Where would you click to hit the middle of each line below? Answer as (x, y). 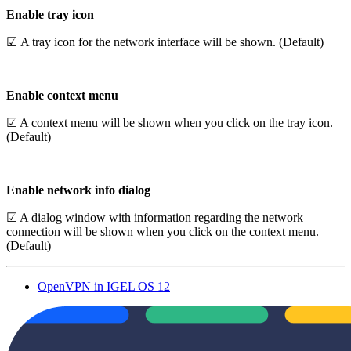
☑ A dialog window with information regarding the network (155, 217)
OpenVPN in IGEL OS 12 (104, 286)
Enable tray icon (50, 14)
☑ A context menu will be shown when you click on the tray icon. (170, 122)
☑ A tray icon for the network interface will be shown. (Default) (165, 42)
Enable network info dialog (78, 190)
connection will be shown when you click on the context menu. (163, 231)
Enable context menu (62, 95)
